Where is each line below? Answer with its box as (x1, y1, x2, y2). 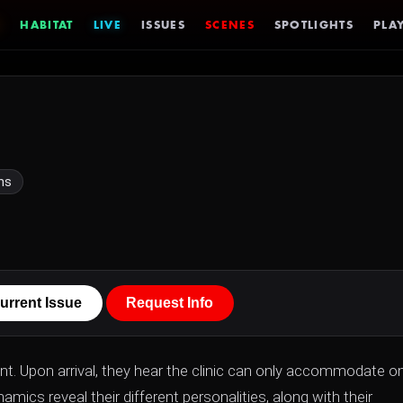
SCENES (204, 19, 255, 31)
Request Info (126, 295, 214, 310)
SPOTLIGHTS (273, 19, 354, 31)
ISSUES (141, 19, 185, 31)
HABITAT (20, 19, 74, 31)
